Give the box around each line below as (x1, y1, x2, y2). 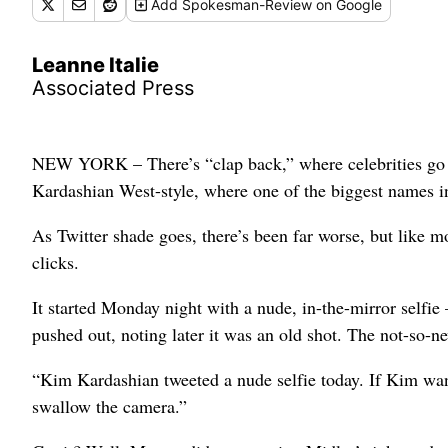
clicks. (32, 250, 79, 274)
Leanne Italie (32, 53, 159, 77)
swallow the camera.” (32, 394, 187, 418)
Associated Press (32, 76, 194, 100)
